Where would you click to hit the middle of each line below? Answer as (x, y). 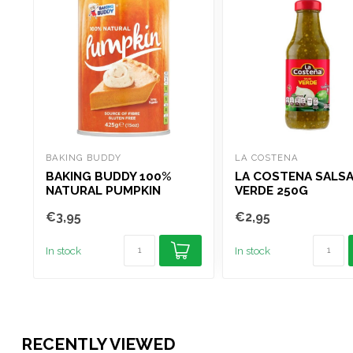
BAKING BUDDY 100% (109, 176)
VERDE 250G (271, 190)
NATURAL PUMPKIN (103, 190)
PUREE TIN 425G (95, 204)
